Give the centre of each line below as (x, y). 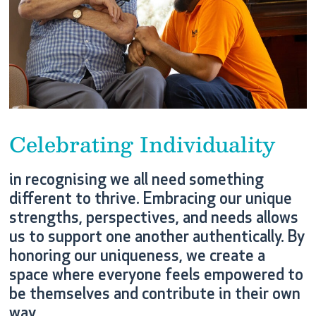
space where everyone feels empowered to (156, 276)
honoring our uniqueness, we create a (137, 257)
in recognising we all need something (136, 181)
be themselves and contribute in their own (154, 296)
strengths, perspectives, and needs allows (153, 219)
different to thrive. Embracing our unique (150, 200)
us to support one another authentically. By (157, 238)
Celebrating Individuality (145, 144)
